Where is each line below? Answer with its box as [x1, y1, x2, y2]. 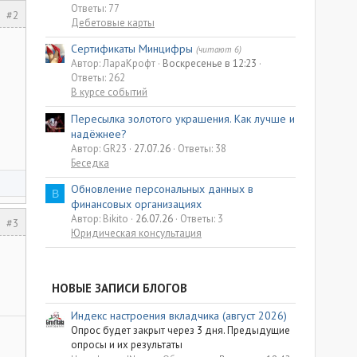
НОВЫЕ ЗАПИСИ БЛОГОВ [52, 280, 187, 296]
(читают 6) [196, 44, 241, 56]
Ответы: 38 [178, 141, 226, 155]
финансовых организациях [71, 197, 202, 212]
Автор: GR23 [71, 141, 127, 155]
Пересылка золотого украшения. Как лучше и [71, 111, 295, 126]
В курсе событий [71, 85, 147, 100]
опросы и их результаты [71, 337, 182, 351]
